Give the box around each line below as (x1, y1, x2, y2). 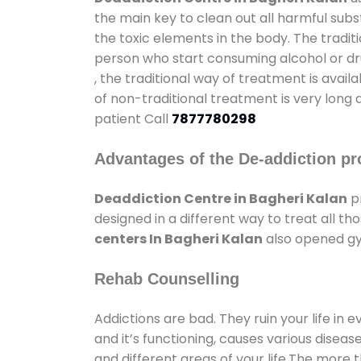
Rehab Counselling (94, 269, 239, 288)
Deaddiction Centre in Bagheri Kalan (94, 189, 347, 208)
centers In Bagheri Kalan (94, 229, 263, 248)
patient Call (94, 109, 172, 128)
